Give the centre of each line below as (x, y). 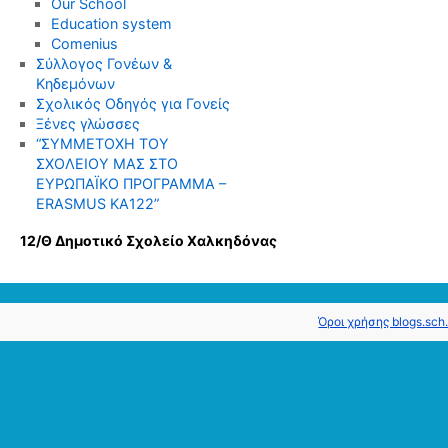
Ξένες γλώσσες (87, 123)
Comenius (85, 43)
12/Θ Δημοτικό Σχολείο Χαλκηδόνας (148, 240)
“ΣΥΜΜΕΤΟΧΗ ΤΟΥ (102, 143)
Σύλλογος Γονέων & (103, 63)
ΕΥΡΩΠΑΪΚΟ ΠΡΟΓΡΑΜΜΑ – (130, 183)
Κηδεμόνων (75, 83)
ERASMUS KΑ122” (97, 203)
